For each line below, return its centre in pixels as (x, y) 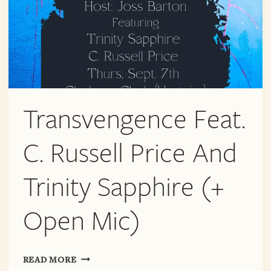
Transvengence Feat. (134, 120)
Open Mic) (81, 221)
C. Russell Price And (130, 154)
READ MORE (50, 260)
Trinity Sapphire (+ (123, 188)
